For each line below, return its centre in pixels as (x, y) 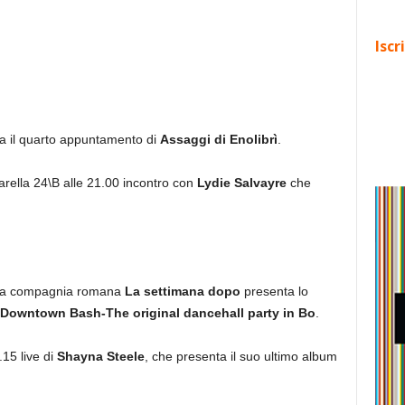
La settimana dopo (182, 291)
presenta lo (274, 291)
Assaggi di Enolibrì (218, 139)
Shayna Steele (100, 356)
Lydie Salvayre (241, 183)
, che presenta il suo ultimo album (240, 356)
